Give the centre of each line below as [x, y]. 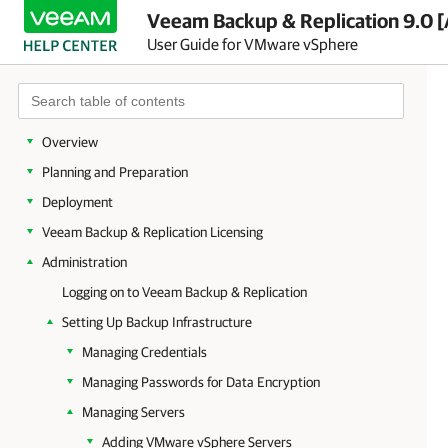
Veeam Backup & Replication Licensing [152, 232]
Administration [84, 262]
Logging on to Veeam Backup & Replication [184, 292]
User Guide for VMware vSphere [252, 43]
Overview [70, 142]
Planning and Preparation [115, 172]
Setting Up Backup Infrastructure [157, 322]
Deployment [77, 202]
